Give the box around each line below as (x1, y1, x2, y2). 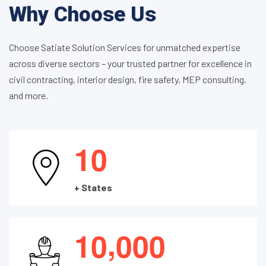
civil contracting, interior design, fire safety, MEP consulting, (9, 74, 246, 85)
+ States (74, 181, 112, 193)
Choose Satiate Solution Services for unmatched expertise (9, 42, 240, 53)
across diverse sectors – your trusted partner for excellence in (9, 58, 252, 69)
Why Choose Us (9, 2, 156, 27)
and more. (9, 90, 48, 102)
